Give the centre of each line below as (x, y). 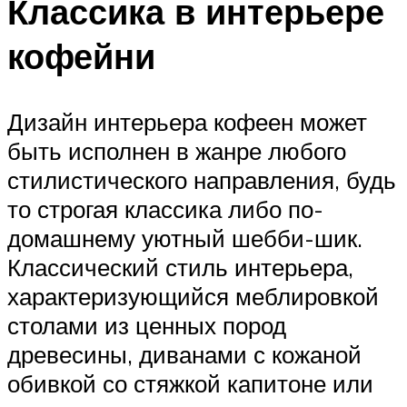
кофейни (81, 56)
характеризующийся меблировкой (193, 297)
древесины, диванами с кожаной (184, 355)
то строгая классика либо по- (165, 209)
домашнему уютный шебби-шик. (185, 238)
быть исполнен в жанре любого (177, 151)
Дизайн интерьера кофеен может (187, 122)
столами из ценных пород (147, 326)
